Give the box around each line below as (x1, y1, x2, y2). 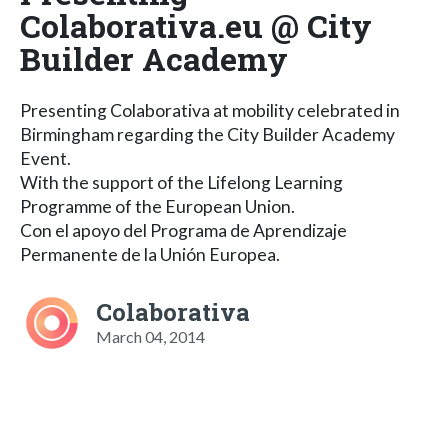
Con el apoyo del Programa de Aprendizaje (20, 219, 347, 241)
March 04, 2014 (96, 326, 205, 346)
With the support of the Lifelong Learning (20, 171, 343, 193)
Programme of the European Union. (20, 195, 295, 217)
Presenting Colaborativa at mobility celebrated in (20, 99, 400, 121)
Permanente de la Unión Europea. (20, 243, 280, 265)
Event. (20, 147, 71, 169)
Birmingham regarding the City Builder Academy (20, 123, 395, 145)
